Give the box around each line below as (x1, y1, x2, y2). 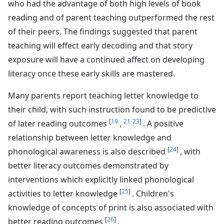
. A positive (143, 117, 183, 129)
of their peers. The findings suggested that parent (8, 25, 197, 37)
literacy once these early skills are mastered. (8, 67, 175, 79)
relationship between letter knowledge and (8, 131, 171, 143)
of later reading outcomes (8, 117, 109, 129)
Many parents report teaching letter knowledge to (8, 89, 198, 101)
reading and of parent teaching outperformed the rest (8, 11, 214, 23)
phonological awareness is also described (8, 145, 167, 157)
